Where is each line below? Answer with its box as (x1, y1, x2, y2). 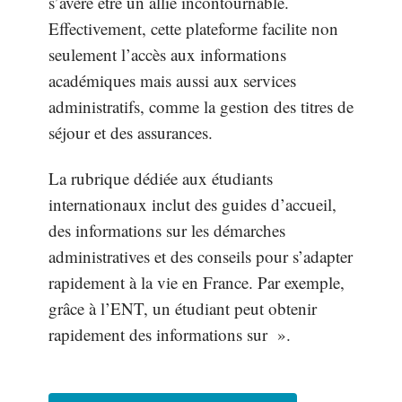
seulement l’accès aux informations (48, 42, 286, 66)
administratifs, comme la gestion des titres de (48, 94, 354, 118)
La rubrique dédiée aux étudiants (48, 167, 273, 189)
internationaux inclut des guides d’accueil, (48, 193, 336, 215)
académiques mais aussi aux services (48, 68, 296, 92)
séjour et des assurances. (48, 120, 213, 144)
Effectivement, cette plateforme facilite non (48, 16, 338, 39)
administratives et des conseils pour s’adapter (48, 245, 353, 267)
